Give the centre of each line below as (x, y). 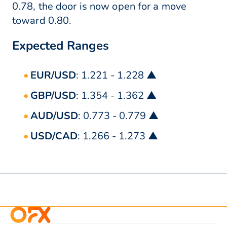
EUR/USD (53, 75)
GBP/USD (53, 96)
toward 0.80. (42, 21)
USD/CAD (54, 136)
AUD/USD (54, 116)
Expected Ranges (61, 46)
